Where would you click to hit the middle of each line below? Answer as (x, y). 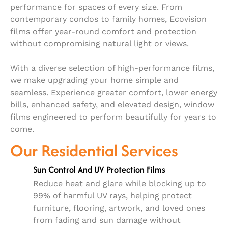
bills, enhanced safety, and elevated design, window (112, 104)
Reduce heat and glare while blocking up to (120, 183)
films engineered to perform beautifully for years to (113, 117)
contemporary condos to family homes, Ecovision (108, 19)
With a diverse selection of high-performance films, (112, 68)
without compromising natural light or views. (99, 43)
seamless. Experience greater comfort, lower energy (114, 92)
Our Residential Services (94, 150)
